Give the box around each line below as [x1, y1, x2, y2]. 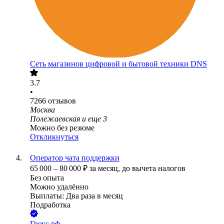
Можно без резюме [30, 123, 94, 132]
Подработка [30, 200, 70, 209]
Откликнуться [30, 132, 78, 141]
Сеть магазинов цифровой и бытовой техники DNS [30, 59, 207, 68]
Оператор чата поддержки [30, 153, 119, 162]
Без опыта [30, 173, 64, 182]
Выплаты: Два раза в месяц [30, 191, 123, 200]
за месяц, [89, 164, 122, 173]
